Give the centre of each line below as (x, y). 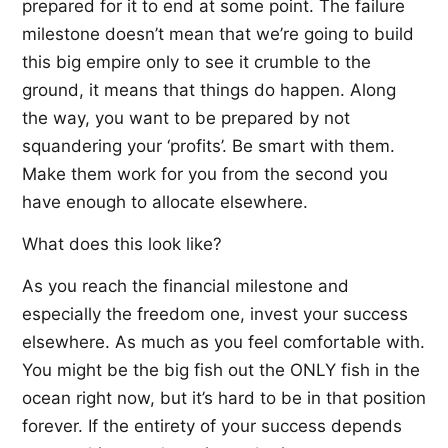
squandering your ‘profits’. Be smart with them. (208, 145)
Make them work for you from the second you (205, 173)
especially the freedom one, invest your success (215, 313)
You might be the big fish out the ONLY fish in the (221, 369)
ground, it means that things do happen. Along (209, 89)
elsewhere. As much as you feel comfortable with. (223, 341)
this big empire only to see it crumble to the (196, 61)
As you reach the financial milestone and (185, 285)
